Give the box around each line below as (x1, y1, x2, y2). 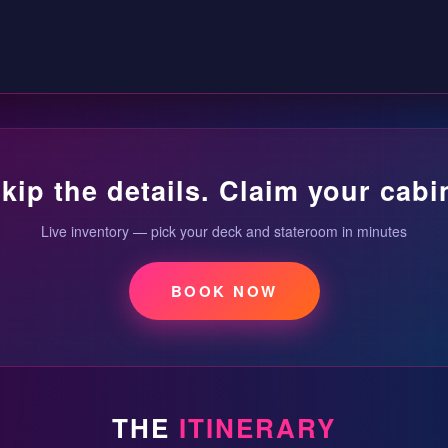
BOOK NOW (170, 279, 278, 302)
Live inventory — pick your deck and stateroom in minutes (41, 220, 407, 241)
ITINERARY (179, 408, 336, 446)
